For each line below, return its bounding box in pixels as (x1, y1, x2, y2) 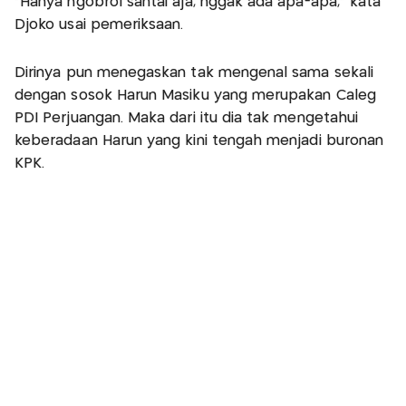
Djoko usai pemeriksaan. (14, 17, 184, 32)
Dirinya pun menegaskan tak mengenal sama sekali (14, 65, 374, 80)
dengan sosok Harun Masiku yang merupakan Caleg (14, 88, 376, 102)
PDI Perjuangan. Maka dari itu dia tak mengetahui (14, 111, 359, 125)
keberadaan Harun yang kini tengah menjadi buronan (14, 133, 384, 148)
